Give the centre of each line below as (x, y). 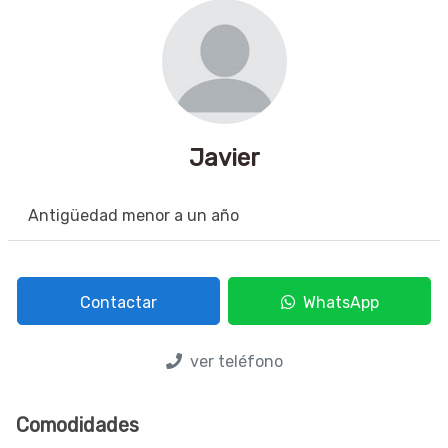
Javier (224, 158)
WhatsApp (336, 302)
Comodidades (77, 425)
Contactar (118, 302)
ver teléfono (232, 361)
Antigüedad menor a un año (133, 215)
